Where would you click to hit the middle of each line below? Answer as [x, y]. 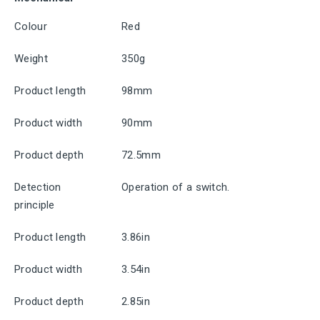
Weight [31, 59]
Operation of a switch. [176, 187]
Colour [31, 26]
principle [35, 205]
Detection [38, 187]
